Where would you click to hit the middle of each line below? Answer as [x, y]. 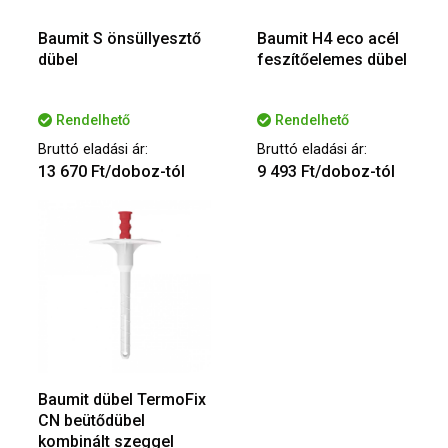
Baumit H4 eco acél [328, 39]
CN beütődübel [91, 421]
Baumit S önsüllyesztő [119, 39]
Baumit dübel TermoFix [122, 400]
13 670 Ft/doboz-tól [111, 172]
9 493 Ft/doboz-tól [326, 172]
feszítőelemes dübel [332, 60]
